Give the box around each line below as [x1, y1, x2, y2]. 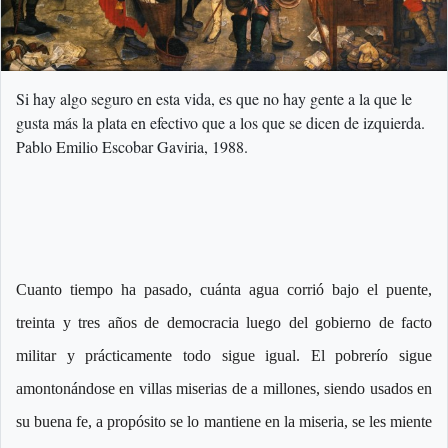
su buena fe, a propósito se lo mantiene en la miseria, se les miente [16, 413, 432, 431]
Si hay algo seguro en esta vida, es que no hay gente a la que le [16, 88, 412, 110]
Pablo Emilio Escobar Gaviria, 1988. [16, 136, 248, 158]
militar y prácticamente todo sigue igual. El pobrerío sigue [16, 347, 432, 365]
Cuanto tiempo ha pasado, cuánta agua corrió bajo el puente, [16, 281, 432, 299]
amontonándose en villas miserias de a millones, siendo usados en [16, 380, 432, 398]
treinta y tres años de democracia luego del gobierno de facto [16, 314, 432, 332]
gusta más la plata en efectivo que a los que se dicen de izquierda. [16, 112, 425, 134]
